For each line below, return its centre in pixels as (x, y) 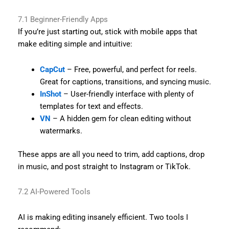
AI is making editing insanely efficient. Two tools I (103, 217)
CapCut (53, 69)
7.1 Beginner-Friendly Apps (63, 20)
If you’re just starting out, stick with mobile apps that (107, 32)
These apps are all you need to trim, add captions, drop (111, 154)
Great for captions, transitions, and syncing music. (126, 82)
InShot (51, 94)
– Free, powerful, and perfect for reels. (131, 69)
